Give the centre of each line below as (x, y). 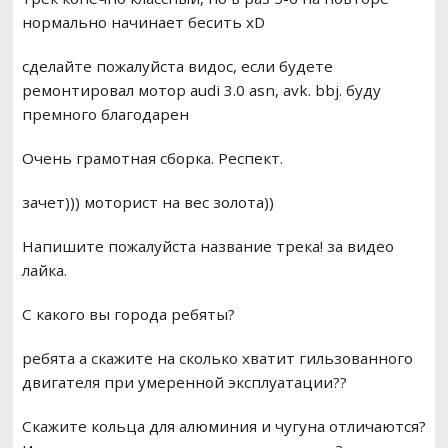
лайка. (44, 270)
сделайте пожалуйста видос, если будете (177, 66)
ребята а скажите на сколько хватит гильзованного (217, 358)
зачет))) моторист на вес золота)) (147, 202)
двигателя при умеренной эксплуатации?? (184, 382)
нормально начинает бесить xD (143, 22)
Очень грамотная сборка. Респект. (152, 158)
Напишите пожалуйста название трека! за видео (207, 246)
